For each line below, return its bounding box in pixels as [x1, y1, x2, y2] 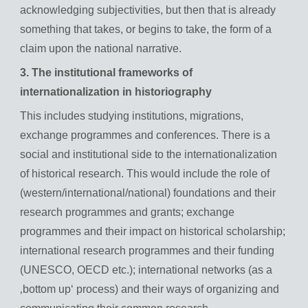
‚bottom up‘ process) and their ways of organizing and [20, 283, 279, 296]
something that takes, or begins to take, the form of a [20, 23, 272, 36]
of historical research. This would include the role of [20, 168, 269, 180]
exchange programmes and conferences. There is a [20, 129, 270, 142]
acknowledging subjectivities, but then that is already [20, 4, 276, 16]
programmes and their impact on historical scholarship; [20, 225, 285, 238]
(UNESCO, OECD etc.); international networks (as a [20, 264, 272, 276]
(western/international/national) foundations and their [20, 187, 276, 199]
